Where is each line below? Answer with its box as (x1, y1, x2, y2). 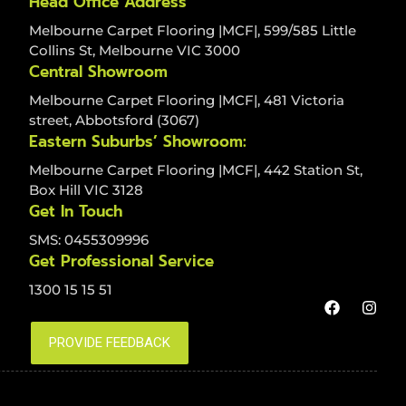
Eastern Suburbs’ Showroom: (29, 129, 246, 153)
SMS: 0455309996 (29, 230, 149, 248)
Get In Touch (29, 198, 122, 223)
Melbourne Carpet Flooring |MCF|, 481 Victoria (29, 91, 344, 109)
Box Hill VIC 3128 (29, 180, 143, 198)
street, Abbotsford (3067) (29, 111, 199, 129)
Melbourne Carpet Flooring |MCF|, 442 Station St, (29, 160, 362, 179)
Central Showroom (29, 59, 168, 83)
